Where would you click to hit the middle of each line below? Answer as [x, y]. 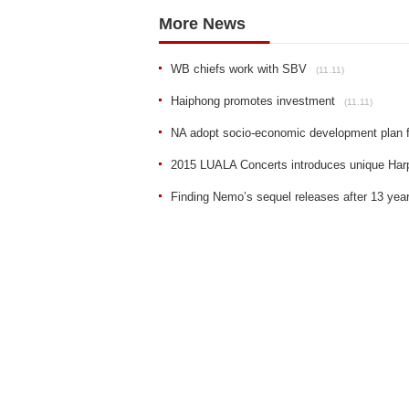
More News [202, 24]
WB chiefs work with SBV [239, 69]
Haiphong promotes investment [253, 101]
